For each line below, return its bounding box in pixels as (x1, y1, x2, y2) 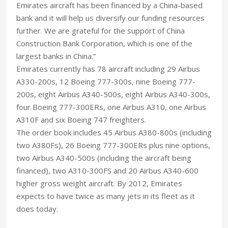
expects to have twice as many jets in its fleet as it (16, 190, 195, 201)
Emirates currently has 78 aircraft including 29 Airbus (16, 63, 200, 74)
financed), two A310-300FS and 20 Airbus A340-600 (16, 165, 198, 176)
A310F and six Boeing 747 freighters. (16, 114, 146, 125)
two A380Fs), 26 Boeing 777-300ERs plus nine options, (16, 139, 210, 150)
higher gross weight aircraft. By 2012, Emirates (16, 178, 182, 188)
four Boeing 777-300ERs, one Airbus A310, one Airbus (16, 101, 206, 112)
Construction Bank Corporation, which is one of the (16, 38, 192, 48)
